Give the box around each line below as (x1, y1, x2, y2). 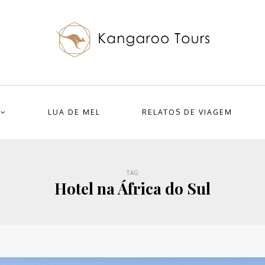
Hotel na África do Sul (54, 178, 211, 199)
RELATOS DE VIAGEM (141, 108, 232, 117)
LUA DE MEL (47, 108, 101, 117)
